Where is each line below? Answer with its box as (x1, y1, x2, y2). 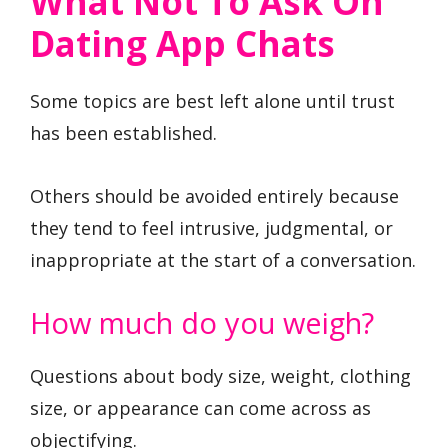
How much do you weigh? (30, 303, 374, 343)
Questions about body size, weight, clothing (30, 364, 411, 389)
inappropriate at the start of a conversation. (30, 247, 416, 272)
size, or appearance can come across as (30, 396, 371, 421)
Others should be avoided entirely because (30, 183, 399, 208)
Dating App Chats (30, 20, 335, 68)
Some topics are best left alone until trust (30, 89, 395, 114)
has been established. (30, 121, 217, 146)
